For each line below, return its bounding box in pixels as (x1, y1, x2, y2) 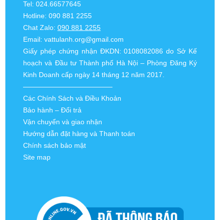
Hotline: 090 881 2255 (23, 12, 92, 20)
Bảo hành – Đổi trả (23, 106, 82, 114)
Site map (23, 153, 51, 161)
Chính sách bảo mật (23, 141, 86, 149)
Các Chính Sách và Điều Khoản (23, 94, 121, 102)
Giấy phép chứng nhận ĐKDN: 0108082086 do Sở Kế (23, 47, 197, 55)
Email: (23, 35, 44, 43)
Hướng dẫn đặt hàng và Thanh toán (23, 130, 135, 137)
